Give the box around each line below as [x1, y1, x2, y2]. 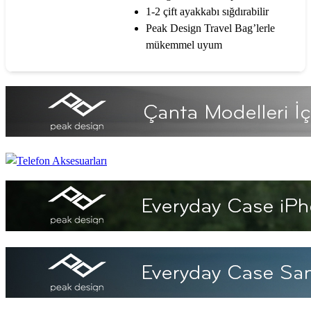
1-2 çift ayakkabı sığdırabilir [146, 5, 269, 17]
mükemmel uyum [146, 38, 222, 51]
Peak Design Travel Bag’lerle [146, 22, 275, 34]
